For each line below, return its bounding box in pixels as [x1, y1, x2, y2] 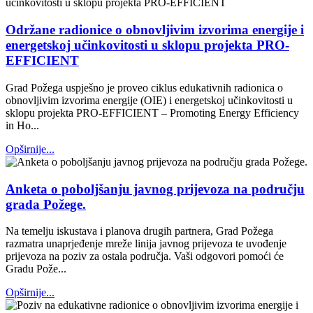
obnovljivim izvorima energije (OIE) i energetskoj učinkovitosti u [6, 94, 293, 106]
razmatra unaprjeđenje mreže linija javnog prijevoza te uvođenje [6, 238, 286, 250]
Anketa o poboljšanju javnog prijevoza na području [6, 181, 305, 196]
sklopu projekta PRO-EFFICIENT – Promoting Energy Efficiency [6, 106, 299, 119]
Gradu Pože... [6, 263, 66, 275]
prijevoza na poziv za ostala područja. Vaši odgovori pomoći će [6, 250, 284, 263]
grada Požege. [6, 196, 86, 212]
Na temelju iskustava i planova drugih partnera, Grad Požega [6, 225, 273, 238]
